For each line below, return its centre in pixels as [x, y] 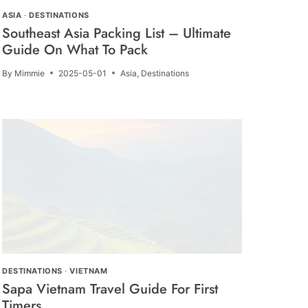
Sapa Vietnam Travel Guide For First [110, 289]
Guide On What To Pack [75, 49]
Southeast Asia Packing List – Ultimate [117, 33]
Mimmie [30, 73]
